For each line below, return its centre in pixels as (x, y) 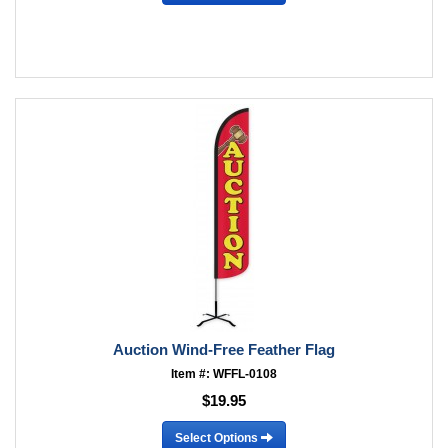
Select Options (218, 437)
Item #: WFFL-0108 (224, 374)
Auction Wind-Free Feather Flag (224, 349)
